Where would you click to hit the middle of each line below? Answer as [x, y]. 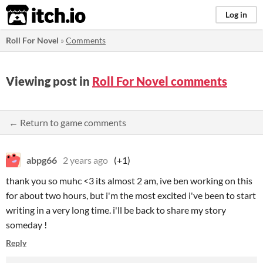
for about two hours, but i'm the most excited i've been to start [131, 195]
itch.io [31, 15]
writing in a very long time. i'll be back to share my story [116, 210]
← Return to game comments [68, 122]
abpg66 [42, 160]
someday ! [26, 225]
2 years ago [85, 160]
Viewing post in [49, 81]
